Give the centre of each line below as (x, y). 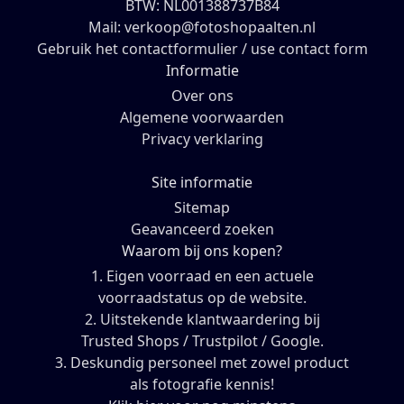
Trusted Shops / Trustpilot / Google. (202, 341)
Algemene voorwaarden (202, 118)
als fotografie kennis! (202, 385)
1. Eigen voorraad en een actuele (202, 276)
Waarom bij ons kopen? (202, 251)
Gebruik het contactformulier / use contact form (202, 49)
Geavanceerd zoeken (202, 230)
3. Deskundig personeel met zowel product (202, 363)
